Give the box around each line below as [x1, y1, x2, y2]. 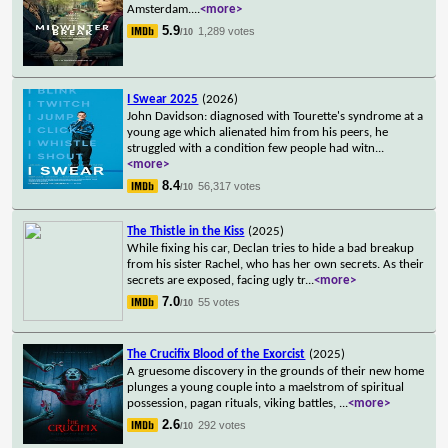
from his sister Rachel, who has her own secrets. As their [127, 257, 425, 271]
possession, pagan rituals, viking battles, [127, 396, 340, 410]
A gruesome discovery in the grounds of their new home [127, 364, 425, 378]
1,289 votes [198, 24, 256, 37]
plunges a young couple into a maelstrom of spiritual [127, 380, 405, 394]
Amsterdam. [127, 2, 192, 16]
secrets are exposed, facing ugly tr [127, 273, 306, 287]
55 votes [198, 295, 241, 308]
